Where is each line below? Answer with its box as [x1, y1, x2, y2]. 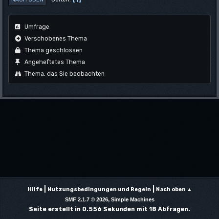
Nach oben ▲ [155, 186, 192, 193]
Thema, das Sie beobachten [23, 70, 105, 77]
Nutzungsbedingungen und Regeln [47, 186, 151, 193]
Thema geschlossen [23, 46, 83, 54]
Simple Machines [110, 197, 154, 202]
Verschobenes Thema [23, 35, 87, 42]
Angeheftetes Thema [23, 58, 85, 66]
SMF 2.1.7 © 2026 [65, 197, 108, 202]
